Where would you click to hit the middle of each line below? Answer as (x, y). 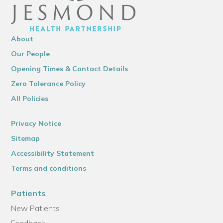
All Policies (30, 99)
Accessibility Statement (53, 154)
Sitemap (26, 139)
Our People (31, 54)
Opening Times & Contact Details (70, 69)
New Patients (36, 208)
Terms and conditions (49, 168)
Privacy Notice (36, 124)
